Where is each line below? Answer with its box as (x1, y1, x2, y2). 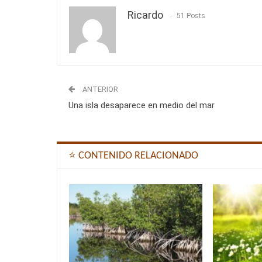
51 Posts (177, 12, 205, 20)
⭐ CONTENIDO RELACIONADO (68, 150, 198, 162)
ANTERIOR (81, 85, 118, 94)
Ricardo (127, 9, 163, 22)
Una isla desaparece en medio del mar (68, 100, 215, 111)
